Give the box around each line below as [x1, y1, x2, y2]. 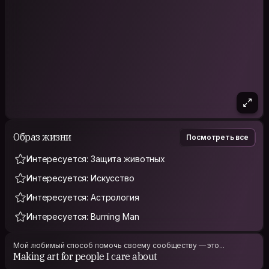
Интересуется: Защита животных [26, 153, 165, 164]
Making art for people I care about [13, 250, 157, 262]
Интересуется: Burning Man [26, 211, 139, 222]
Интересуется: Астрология [26, 192, 139, 202]
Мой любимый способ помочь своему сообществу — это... [13, 240, 225, 250]
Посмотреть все [186, 132, 249, 142]
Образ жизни [13, 131, 71, 144]
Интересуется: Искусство [26, 172, 134, 183]
